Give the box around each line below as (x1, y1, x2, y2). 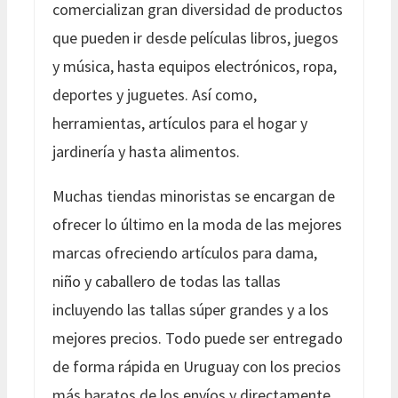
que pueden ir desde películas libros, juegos (52, 27, 338, 48)
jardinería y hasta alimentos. (52, 140, 240, 162)
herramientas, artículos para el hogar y (52, 112, 307, 133)
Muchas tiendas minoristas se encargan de (52, 185, 335, 206)
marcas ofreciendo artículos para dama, (52, 242, 317, 263)
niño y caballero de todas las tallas (52, 270, 281, 291)
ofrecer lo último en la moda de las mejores (52, 213, 342, 235)
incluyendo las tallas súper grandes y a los (52, 298, 329, 320)
